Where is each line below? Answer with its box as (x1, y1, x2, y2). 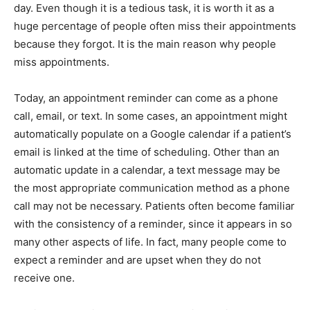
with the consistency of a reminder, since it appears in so (14, 217, 292, 231)
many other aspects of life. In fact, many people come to (14, 235, 286, 249)
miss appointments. (14, 55, 112, 69)
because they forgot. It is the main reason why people (14, 37, 276, 51)
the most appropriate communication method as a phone (14, 181, 290, 195)
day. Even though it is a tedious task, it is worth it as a (14, 1, 274, 15)
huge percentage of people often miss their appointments (14, 19, 296, 33)
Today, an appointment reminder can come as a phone (14, 91, 278, 105)
